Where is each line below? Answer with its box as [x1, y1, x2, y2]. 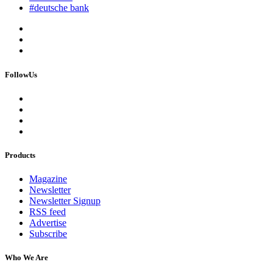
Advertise [29, 218, 66, 229]
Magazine [29, 174, 67, 185]
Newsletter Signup [29, 196, 101, 207]
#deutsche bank [29, 2, 89, 13]
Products [5, 150, 35, 160]
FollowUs [5, 69, 37, 79]
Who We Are [5, 253, 48, 263]
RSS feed [29, 207, 66, 218]
